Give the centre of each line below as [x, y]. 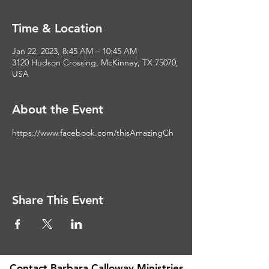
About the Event [58, 109]
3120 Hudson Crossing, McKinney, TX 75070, [95, 62]
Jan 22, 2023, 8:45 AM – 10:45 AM [74, 51]
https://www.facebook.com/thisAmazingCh [93, 133]
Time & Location [57, 28]
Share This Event [58, 200]
